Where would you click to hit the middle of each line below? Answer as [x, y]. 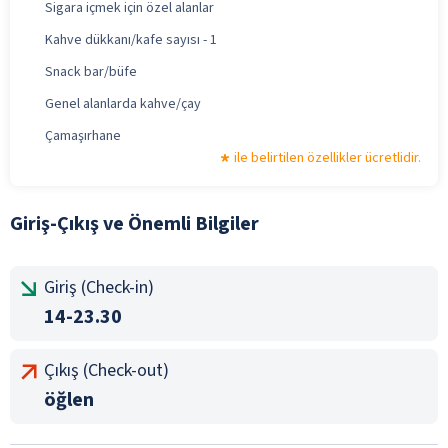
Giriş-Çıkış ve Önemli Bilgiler [134, 223]
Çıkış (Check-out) [106, 370]
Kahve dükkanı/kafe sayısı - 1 [131, 39]
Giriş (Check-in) [99, 287]
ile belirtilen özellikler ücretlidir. [327, 157]
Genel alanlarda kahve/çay [123, 103]
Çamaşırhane [83, 135]
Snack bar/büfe [91, 71]
